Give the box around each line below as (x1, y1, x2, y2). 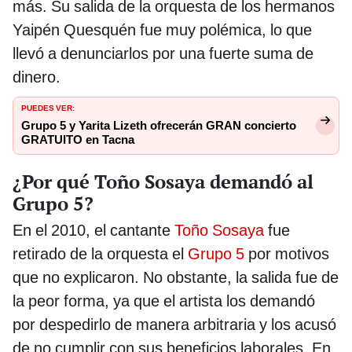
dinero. (13, 68, 60, 87)
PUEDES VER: (21, 101, 75, 114)
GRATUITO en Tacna (21, 133, 134, 148)
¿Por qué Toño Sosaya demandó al (13, 169, 313, 195)
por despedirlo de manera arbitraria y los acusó (13, 315, 336, 335)
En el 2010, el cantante (13, 221, 174, 240)
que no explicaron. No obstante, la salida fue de (13, 268, 339, 288)
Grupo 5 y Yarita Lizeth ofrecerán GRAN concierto (21, 119, 296, 134)
